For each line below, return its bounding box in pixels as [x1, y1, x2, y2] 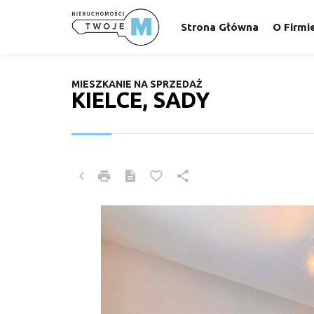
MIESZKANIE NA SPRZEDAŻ [71, 78, 203, 90]
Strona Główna [181, 21, 259, 33]
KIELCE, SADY [71, 87, 210, 112]
